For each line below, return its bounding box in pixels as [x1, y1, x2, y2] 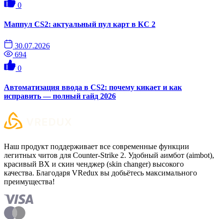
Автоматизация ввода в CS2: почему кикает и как [4, 83, 182, 91]
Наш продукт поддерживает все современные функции [4, 142, 189, 151]
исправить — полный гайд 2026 [4, 91, 116, 100]
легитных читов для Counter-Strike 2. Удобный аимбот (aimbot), [4, 151, 214, 160]
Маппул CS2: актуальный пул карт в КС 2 [4, 20, 155, 29]
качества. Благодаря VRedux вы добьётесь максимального [4, 169, 197, 177]
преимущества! [4, 177, 55, 186]
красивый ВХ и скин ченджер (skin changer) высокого [4, 160, 184, 169]
